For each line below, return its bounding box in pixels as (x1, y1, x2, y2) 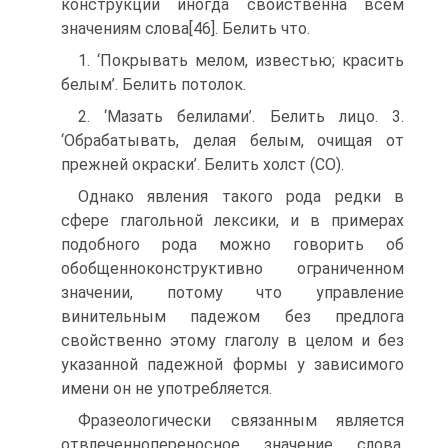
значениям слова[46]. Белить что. (61, 19, 310, 38)
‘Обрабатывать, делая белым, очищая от (61, 131, 404, 150)
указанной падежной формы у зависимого (61, 355, 404, 374)
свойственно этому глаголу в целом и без (61, 331, 404, 350)
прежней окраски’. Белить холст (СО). (61, 155, 344, 174)
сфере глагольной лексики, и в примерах (61, 211, 404, 230)
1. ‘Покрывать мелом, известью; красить (78, 51, 404, 70)
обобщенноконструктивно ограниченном (61, 259, 404, 278)
